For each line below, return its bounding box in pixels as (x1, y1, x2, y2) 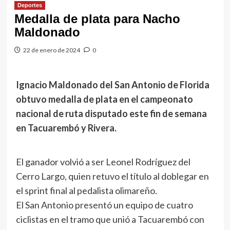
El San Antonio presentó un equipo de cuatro (15, 199, 193, 210)
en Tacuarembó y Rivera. (15, 122, 117, 133)
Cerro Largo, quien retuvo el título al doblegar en (15, 170, 209, 182)
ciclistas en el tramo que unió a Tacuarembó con (15, 214, 204, 225)
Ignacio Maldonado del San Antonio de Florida (15, 79, 209, 90)
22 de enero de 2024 (23, 46, 80, 54)
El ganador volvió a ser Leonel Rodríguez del (15, 156, 190, 167)
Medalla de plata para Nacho (14, 12, 180, 26)
